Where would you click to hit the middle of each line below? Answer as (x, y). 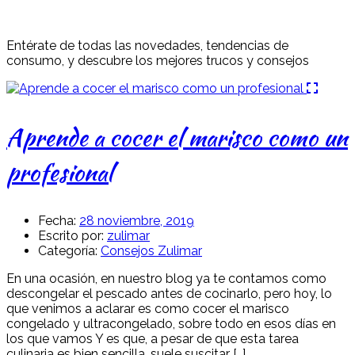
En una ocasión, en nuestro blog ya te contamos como (166, 278)
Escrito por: (71, 235)
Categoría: (68, 250)
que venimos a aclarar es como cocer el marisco (148, 308)
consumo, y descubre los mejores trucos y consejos (158, 60)
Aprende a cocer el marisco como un (177, 137)
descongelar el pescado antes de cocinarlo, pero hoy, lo (169, 293)
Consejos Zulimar (151, 250)
